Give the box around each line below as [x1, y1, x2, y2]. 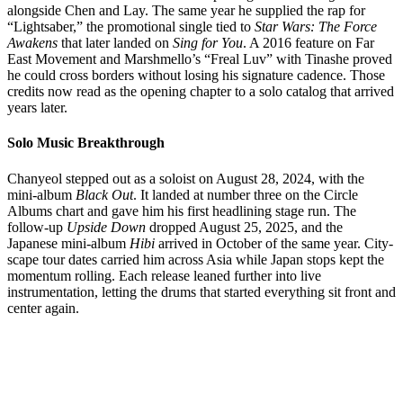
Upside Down [67, 219, 146, 235]
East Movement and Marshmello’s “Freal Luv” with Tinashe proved [7, 51, 392, 67]
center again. [7, 300, 79, 316]
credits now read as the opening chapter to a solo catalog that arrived [7, 84, 394, 100]
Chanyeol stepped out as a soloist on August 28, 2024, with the [7, 170, 364, 186]
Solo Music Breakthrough [7, 135, 165, 151]
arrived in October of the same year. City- [155, 235, 393, 251]
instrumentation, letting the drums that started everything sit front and [7, 283, 396, 300]
